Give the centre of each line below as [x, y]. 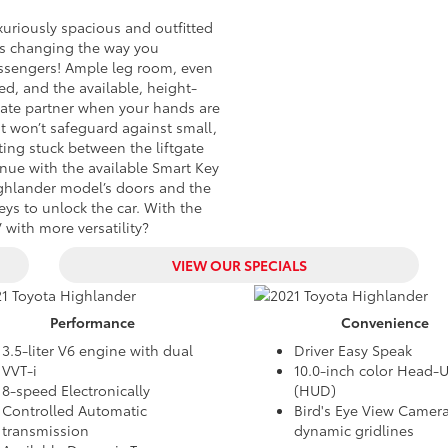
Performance [93, 322]
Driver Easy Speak [353, 350]
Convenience [385, 322]
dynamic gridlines [354, 430]
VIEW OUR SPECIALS [239, 265]
